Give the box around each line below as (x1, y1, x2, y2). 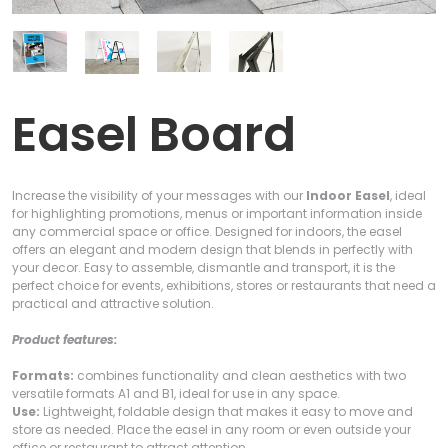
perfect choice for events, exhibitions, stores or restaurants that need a (12, 276, 436, 294)
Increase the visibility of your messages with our (12, 186, 306, 204)
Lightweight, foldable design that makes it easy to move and (40, 402, 413, 420)
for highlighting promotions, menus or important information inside (12, 204, 422, 222)
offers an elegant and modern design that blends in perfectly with (12, 240, 413, 258)
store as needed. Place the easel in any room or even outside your (12, 420, 411, 438)
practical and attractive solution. (12, 294, 214, 312)
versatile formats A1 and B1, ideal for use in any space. (12, 384, 340, 402)
